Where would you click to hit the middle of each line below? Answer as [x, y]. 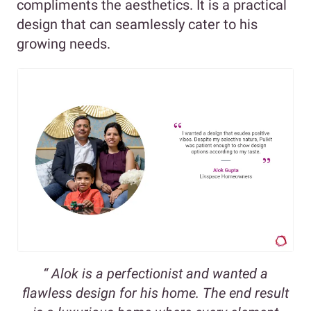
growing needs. [64, 43]
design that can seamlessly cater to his [137, 24]
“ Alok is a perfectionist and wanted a [155, 273]
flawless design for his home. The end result [155, 293]
